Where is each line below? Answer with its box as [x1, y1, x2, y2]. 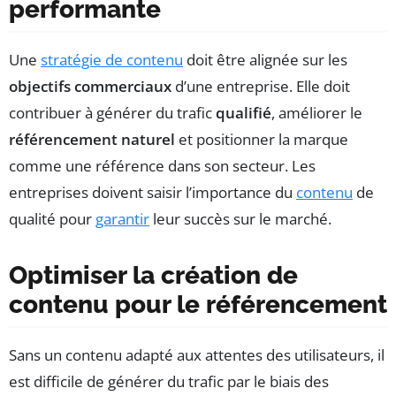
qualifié [216, 102, 271, 123]
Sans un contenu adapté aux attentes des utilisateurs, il [9, 344, 385, 365]
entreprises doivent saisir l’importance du [9, 181, 296, 202]
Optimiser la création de [9, 260, 298, 290]
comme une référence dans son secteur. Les [9, 155, 316, 176]
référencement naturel [9, 128, 175, 149]
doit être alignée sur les [183, 49, 347, 70]
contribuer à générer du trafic [9, 102, 216, 123]
